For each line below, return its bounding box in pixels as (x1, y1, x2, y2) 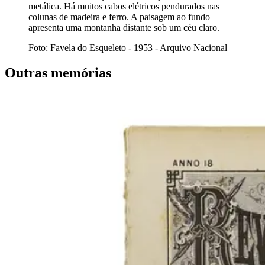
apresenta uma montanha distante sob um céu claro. (28, 22, 219, 33)
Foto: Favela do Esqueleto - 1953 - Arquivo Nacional (28, 42, 227, 53)
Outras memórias (5, 64, 111, 80)
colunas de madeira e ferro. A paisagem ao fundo (28, 11, 210, 22)
